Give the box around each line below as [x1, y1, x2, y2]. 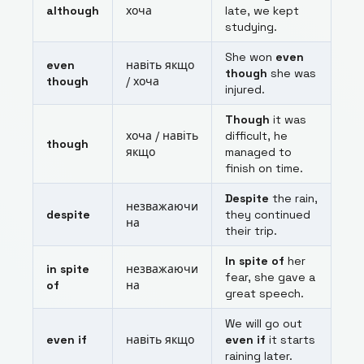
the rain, [269, 191, 318, 206]
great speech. [225, 286, 304, 301]
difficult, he [225, 128, 288, 144]
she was [267, 66, 316, 81]
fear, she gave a [225, 270, 315, 285]
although [46, 3, 99, 19]
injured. [225, 82, 265, 97]
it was [270, 112, 306, 128]
